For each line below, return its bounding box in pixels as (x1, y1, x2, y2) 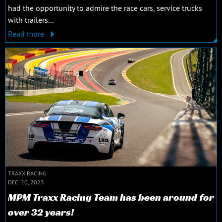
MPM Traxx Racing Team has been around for (8, 191, 214, 204)
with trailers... (8, 14, 54, 25)
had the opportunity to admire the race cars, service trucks (8, 2, 202, 13)
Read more (8, 28, 46, 39)
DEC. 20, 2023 (8, 178, 44, 186)
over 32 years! (8, 206, 74, 219)
